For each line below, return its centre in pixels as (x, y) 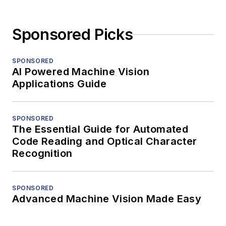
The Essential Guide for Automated (100, 129)
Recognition (42, 154)
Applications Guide (60, 84)
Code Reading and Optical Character (105, 142)
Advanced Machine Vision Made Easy (107, 199)
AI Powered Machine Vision (81, 72)
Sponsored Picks (73, 35)
